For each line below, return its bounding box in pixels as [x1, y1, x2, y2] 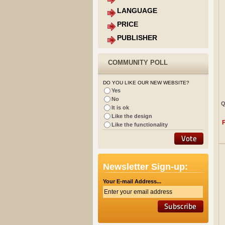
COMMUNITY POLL [107, 58, 168, 66]
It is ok [111, 104, 129, 110]
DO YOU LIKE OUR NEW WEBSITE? [102, 79, 189, 85]
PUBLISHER [117, 33, 157, 42]
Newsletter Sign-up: [102, 161, 188, 172]
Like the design [111, 113, 152, 119]
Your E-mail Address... [102, 178, 161, 184]
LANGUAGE [117, 6, 157, 15]
